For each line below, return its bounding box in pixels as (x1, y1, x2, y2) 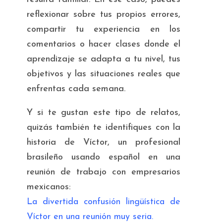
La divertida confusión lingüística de (26, 197, 181, 207)
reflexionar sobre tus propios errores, (26, 9, 181, 19)
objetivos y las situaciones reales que (26, 69, 181, 79)
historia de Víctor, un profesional (26, 137, 181, 147)
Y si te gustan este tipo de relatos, (26, 108, 181, 117)
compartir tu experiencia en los (26, 24, 181, 34)
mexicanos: (26, 182, 71, 192)
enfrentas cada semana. (26, 84, 125, 94)
